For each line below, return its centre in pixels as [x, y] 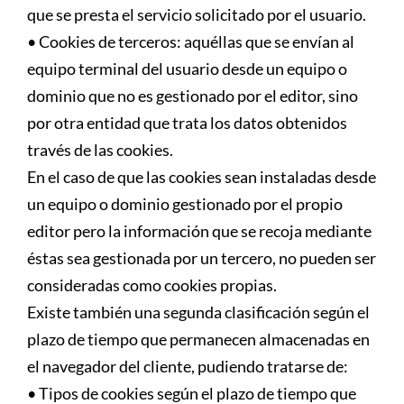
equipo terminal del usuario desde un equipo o [187, 68]
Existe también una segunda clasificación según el [198, 312]
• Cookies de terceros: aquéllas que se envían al [191, 41]
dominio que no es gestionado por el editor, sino [193, 95]
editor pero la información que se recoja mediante [199, 230]
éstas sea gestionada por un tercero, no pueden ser [202, 257]
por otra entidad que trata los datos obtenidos [187, 122]
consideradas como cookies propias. [152, 285]
